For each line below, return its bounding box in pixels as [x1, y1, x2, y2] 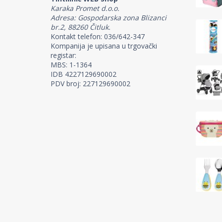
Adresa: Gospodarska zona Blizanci [51, 12, 166, 22]
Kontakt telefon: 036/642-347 [51, 31, 145, 41]
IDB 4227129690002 [51, 69, 116, 79]
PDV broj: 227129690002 [51, 78, 130, 88]
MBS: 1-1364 [51, 59, 92, 69]
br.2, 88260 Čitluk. [51, 22, 111, 32]
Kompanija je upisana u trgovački [51, 41, 157, 51]
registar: [51, 50, 76, 60]
